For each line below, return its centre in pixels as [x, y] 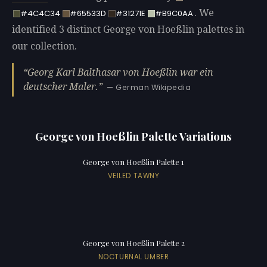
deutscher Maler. [61, 86]
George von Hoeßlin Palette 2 [133, 243]
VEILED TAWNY [133, 176]
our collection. [44, 46]
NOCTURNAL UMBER [133, 257]
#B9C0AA [174, 14]
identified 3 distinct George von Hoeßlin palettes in [128, 30]
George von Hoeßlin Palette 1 [133, 162]
